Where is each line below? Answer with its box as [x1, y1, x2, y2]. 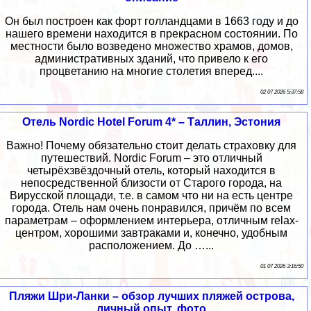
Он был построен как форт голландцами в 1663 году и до [4, 15, 299, 28]
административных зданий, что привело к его [35, 53, 268, 65]
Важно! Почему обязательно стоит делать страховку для [6, 140, 296, 152]
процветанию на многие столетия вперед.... [40, 65, 263, 78]
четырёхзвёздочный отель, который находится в [27, 165, 276, 177]
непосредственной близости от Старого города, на [21, 177, 282, 190]
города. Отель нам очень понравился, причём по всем [12, 202, 291, 215]
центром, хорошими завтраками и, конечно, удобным [15, 227, 287, 239]
